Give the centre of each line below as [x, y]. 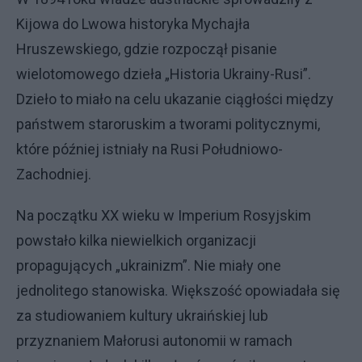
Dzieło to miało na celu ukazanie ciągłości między [175, 99]
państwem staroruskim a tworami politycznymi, [168, 124]
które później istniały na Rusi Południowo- [149, 149]
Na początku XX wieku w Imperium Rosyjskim [164, 215]
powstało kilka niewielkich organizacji [136, 240]
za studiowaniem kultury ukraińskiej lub [142, 316]
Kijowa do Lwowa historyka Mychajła [133, 24]
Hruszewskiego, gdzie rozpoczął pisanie [147, 49]
